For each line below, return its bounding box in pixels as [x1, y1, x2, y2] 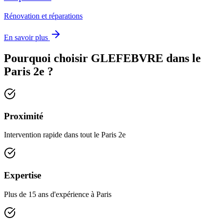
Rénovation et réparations [4, 12, 83, 21]
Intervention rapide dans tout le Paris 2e [4, 131, 126, 139]
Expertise [4, 170, 41, 181]
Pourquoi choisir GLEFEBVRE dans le [4, 51, 201, 65]
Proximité [4, 110, 43, 121]
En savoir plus [4, 33, 50, 42]
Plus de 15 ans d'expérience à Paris [4, 190, 111, 198]
